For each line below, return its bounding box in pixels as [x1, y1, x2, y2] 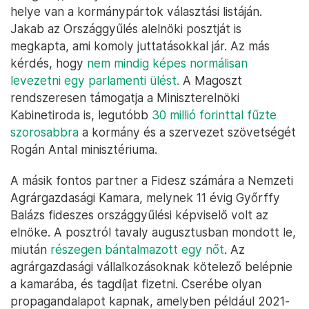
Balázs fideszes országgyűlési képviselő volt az [10, 208, 268, 223]
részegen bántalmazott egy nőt [50, 242, 224, 257]
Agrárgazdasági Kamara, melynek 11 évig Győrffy [10, 190, 280, 206]
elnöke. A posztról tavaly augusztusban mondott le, [10, 225, 296, 240]
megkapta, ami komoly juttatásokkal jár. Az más [10, 39, 270, 54]
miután [10, 242, 50, 257]
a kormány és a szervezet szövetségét [79, 125, 296, 140]
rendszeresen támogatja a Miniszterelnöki [10, 90, 239, 106]
